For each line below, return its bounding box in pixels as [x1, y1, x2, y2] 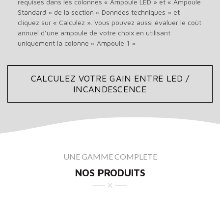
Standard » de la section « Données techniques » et [17, 8, 180, 17]
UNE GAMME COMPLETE [63, 152, 157, 162]
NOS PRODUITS [75, 167, 145, 179]
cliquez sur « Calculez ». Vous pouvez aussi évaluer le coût [17, 18, 201, 27]
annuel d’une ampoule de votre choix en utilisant [17, 28, 170, 37]
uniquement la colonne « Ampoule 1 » [17, 39, 136, 48]
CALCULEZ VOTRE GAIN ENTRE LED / [30, 73, 190, 84]
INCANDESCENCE [73, 84, 147, 95]
